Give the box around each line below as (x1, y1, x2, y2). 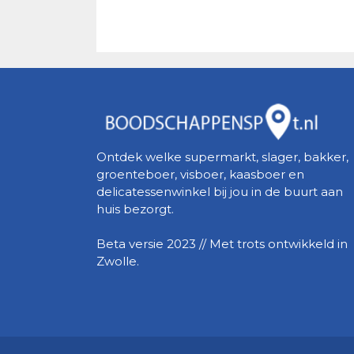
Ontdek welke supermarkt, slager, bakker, (96, 149, 348, 164)
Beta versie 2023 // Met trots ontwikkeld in (96, 235, 348, 251)
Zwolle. (96, 253, 139, 269)
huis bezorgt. (96, 201, 174, 217)
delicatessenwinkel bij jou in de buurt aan (96, 183, 343, 199)
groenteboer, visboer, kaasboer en (96, 166, 304, 182)
